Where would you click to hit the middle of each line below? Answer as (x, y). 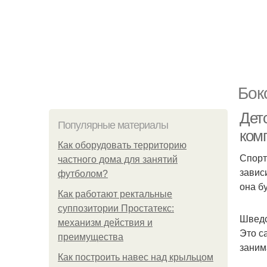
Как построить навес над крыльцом (136, 257)
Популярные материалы (113, 125)
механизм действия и (105, 223)
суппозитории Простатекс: (116, 208)
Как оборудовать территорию (122, 145)
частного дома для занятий (118, 159)
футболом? (83, 174)
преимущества (91, 237)
